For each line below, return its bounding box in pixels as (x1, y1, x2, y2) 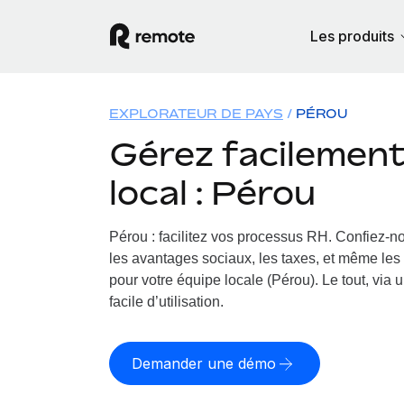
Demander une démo (131, 354, 276, 372)
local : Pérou (108, 173, 316, 212)
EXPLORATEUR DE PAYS (108, 106, 283, 121)
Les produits (309, 27, 394, 45)
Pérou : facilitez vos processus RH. (108, 229, 332, 244)
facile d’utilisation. (108, 294, 224, 309)
